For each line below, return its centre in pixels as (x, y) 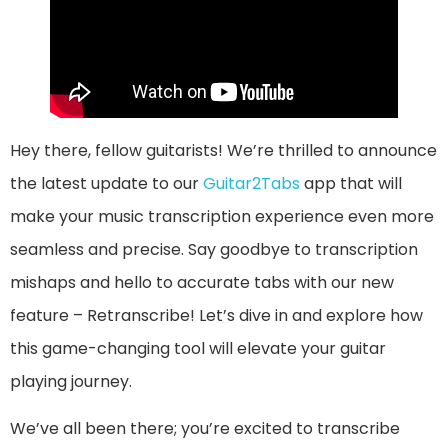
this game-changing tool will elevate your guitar (198, 349)
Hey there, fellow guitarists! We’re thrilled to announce (223, 151)
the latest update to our (106, 184)
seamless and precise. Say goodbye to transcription (214, 250)
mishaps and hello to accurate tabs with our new (202, 283)
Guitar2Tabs (253, 184)
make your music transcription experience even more (222, 217)
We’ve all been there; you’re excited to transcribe (205, 429)
